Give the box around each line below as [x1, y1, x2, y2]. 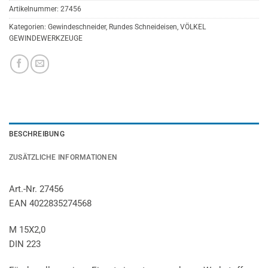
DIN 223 [9, 239, 41, 250]
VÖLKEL [180, 23, 206, 32]
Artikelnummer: [9, 5, 60, 14]
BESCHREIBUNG [9, 130, 65, 139]
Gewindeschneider [48, 23, 106, 32]
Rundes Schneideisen [109, 23, 177, 32]
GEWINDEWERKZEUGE [9, 34, 83, 43]
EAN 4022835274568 [9, 198, 92, 209]
